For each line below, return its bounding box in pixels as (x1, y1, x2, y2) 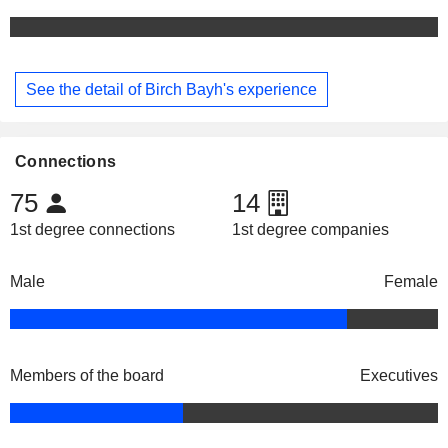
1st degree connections (10, 221, 175, 239)
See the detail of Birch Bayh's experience (26, 80, 317, 98)
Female (384, 273, 438, 291)
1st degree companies (231, 221, 389, 239)
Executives (360, 367, 438, 385)
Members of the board (10, 367, 164, 385)
